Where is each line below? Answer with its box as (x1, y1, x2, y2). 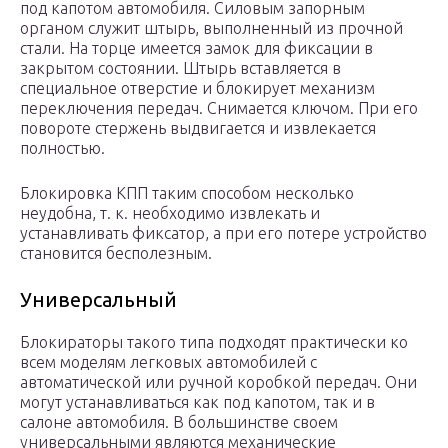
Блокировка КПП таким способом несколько (20, 184, 354, 203)
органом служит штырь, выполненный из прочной (20, 19, 403, 38)
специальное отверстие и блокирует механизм (20, 79, 375, 98)
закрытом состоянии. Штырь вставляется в (20, 59, 341, 78)
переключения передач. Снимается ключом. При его (20, 99, 418, 118)
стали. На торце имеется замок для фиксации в (20, 39, 373, 58)
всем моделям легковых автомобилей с (20, 353, 317, 372)
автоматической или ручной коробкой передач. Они (20, 373, 417, 392)
